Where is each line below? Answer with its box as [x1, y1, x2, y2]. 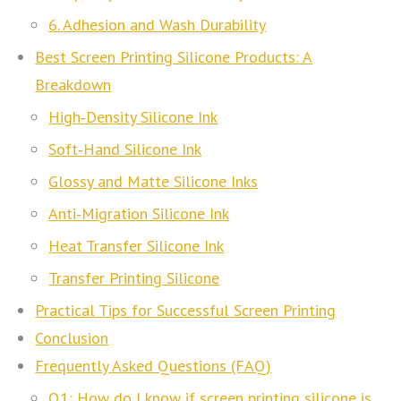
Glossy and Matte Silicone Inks [48, 170, 259, 192]
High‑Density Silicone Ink [48, 106, 218, 127]
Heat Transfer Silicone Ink [48, 235, 225, 256]
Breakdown [35, 73, 112, 95]
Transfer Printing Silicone [48, 267, 220, 288]
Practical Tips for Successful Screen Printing [35, 299, 337, 320]
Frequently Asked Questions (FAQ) [35, 354, 272, 376]
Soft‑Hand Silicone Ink [48, 138, 202, 159]
